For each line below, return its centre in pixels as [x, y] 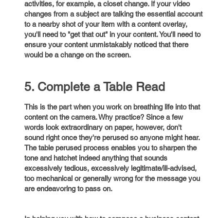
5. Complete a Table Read [95, 87]
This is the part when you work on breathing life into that [112, 107]
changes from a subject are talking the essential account [113, 14]
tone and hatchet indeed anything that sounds [96, 158]
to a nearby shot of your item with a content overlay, [106, 24]
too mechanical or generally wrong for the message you [112, 178]
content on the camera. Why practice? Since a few [104, 117]
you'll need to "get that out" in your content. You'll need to [112, 34]
